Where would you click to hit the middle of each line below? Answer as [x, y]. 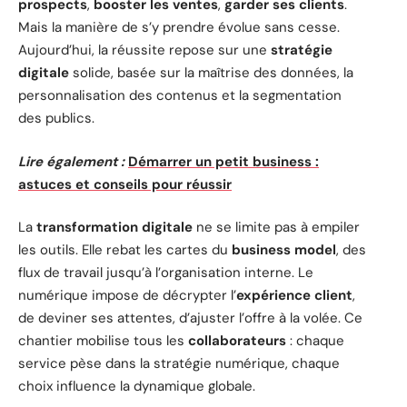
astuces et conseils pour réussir [125, 184]
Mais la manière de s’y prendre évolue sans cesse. [179, 28]
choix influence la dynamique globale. [137, 387]
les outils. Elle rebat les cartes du [125, 250]
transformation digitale [114, 228]
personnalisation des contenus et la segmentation [180, 96]
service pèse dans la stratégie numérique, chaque [179, 364]
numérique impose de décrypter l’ [127, 296]
